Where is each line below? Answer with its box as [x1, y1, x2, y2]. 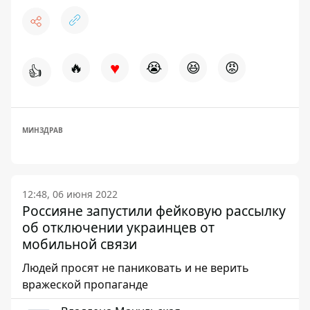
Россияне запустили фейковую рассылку [22, 201, 286, 220]
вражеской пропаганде [22, 277, 148, 292]
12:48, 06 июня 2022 [22, 188, 118, 201]
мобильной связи [22, 235, 137, 253]
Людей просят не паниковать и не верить [22, 260, 249, 275]
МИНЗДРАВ [22, 125, 63, 135]
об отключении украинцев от [22, 218, 215, 237]
